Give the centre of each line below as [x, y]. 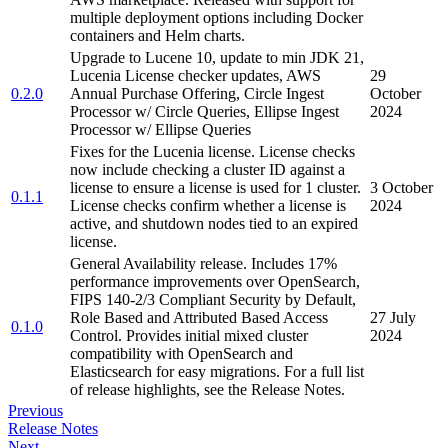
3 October [401, 188]
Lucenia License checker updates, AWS [195, 76]
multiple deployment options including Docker [216, 18]
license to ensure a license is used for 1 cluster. [215, 188]
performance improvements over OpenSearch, [215, 282]
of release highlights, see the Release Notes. [207, 390]
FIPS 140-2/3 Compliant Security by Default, [213, 300]
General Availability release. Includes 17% [203, 264]
